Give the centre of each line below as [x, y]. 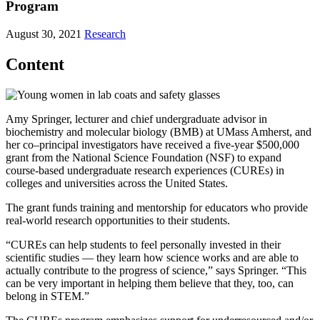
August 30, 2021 [44, 34]
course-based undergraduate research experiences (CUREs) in [145, 170]
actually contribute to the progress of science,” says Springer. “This [156, 270]
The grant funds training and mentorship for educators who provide [157, 207]
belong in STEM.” [47, 296]
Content [35, 64]
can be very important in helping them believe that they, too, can [150, 283]
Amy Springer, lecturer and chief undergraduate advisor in [136, 119]
